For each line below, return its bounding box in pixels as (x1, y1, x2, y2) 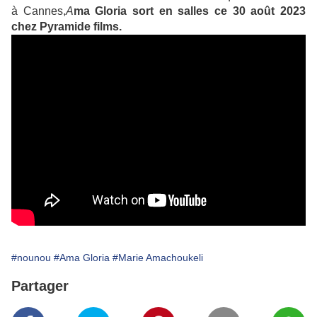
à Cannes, (11, 5, 66, 18)
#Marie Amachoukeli (113, 252, 203, 264)
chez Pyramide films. (11, 21, 122, 33)
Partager (11, 278, 69, 294)
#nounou (11, 252, 51, 264)
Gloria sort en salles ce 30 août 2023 (95, 5, 306, 18)
